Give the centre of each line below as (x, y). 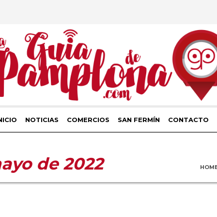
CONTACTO (188, 120)
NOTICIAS (42, 120)
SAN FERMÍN (139, 120)
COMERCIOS (88, 120)
